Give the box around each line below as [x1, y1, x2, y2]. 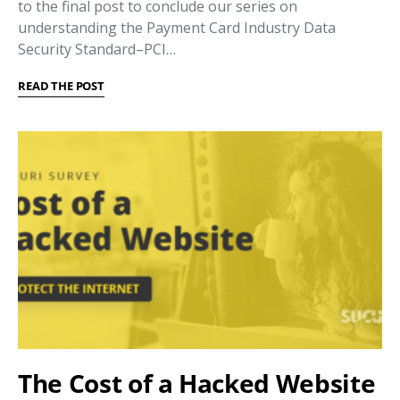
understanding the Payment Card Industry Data [18, 18, 336, 38]
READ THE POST [18, 78, 104, 95]
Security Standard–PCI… [18, 39, 176, 60]
